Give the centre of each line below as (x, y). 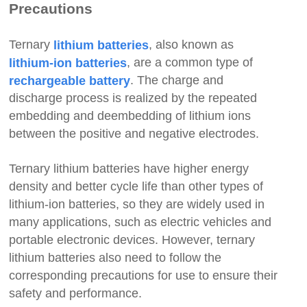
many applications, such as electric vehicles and (140, 222)
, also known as (192, 44)
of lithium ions (213, 115)
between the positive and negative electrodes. (134, 133)
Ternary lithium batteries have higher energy (129, 168)
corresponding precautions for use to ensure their (144, 275)
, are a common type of (190, 62)
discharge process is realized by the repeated (133, 98)
